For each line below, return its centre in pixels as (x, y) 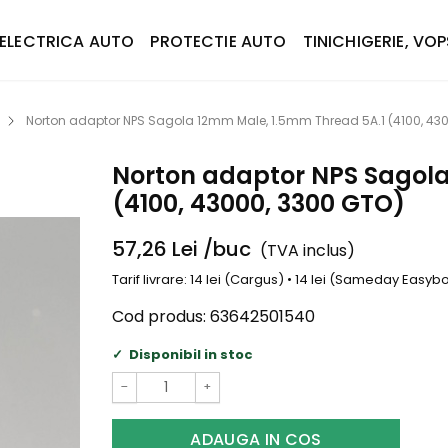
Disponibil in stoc (190, 354)
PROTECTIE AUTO (218, 41)
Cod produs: (159, 316)
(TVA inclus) (308, 250)
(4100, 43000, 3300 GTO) (258, 203)
